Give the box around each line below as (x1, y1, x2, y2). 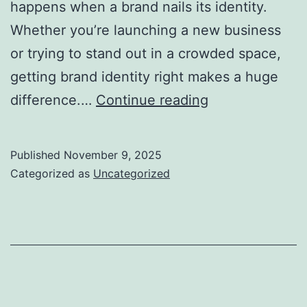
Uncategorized (93, 166, 170, 180)
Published (10, 147, 64, 162)
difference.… (10, 91, 96, 108)
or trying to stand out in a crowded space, (10, 45, 281, 62)
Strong (208, 207, 251, 224)
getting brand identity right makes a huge (10, 68, 278, 85)
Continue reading (96, 91, 208, 108)
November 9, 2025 (64, 147, 162, 162)
